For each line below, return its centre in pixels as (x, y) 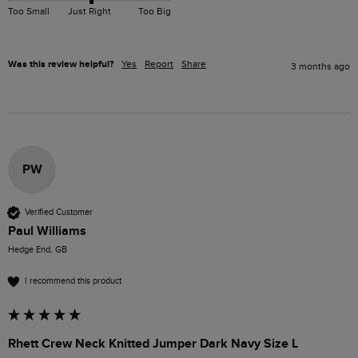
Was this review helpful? (61, 64)
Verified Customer (59, 213)
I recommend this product (73, 281)
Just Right (89, 11)
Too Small (29, 11)
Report (159, 64)
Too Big (154, 11)
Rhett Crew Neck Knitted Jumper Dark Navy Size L (153, 343)
